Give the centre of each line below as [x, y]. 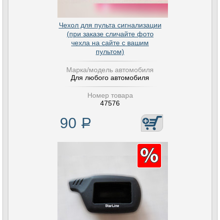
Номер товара [110, 95]
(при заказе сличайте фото [110, 34]
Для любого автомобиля [110, 78]
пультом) [110, 52]
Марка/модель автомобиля [110, 70]
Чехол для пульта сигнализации [110, 25]
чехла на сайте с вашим [110, 43]
